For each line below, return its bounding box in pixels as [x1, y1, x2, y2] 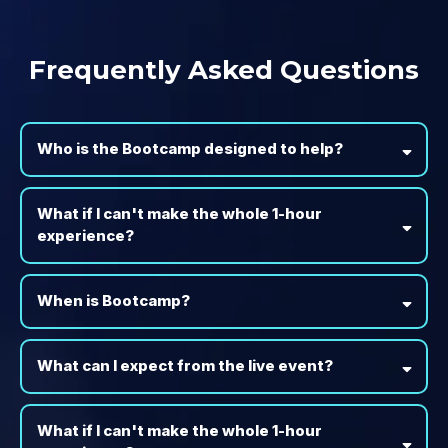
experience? [36, 226, 134, 246]
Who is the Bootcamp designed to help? [36, 139, 343, 159]
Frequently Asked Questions [29, 53, 419, 86]
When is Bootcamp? [36, 291, 190, 311]
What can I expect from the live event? [36, 356, 333, 376]
